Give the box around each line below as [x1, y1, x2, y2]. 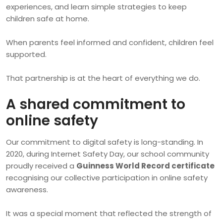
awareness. [6, 184, 48, 195]
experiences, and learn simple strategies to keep [6, 1, 187, 12]
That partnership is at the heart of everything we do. [6, 73, 200, 84]
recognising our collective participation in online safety [6, 172, 208, 183]
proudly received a [6, 161, 76, 171]
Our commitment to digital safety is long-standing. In [6, 137, 203, 148]
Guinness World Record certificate [76, 161, 215, 171]
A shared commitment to [6, 95, 185, 114]
